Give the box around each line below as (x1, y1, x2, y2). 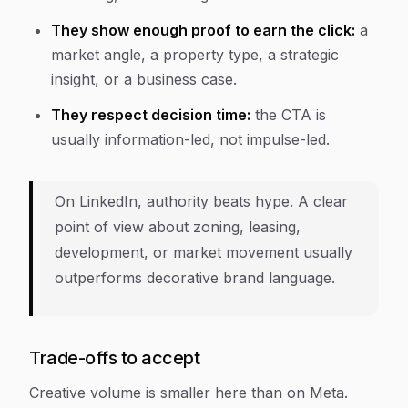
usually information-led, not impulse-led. (51, 130, 330, 148)
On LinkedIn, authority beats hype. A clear (55, 192, 348, 210)
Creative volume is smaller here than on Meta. (29, 383, 348, 402)
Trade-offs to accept (29, 347, 199, 369)
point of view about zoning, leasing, (55, 218, 301, 236)
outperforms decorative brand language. (55, 269, 335, 287)
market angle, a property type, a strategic (51, 46, 339, 64)
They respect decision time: (51, 106, 250, 124)
